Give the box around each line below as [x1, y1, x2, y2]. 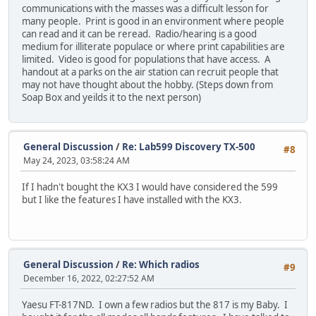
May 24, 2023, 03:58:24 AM [23, 154, 130, 166]
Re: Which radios [122, 257, 200, 271]
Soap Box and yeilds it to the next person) [22, 90, 201, 104]
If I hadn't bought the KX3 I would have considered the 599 [22, 181, 278, 194]
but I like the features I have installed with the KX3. [22, 193, 242, 207]
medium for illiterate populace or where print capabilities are [22, 39, 285, 53]
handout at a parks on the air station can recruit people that [22, 65, 279, 78]
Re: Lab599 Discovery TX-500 [122, 140, 255, 153]
